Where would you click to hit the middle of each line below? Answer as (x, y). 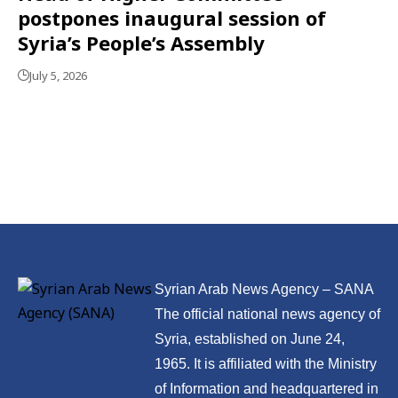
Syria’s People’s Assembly (141, 42)
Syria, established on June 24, (249, 339)
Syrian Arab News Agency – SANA (264, 290)
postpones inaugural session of (172, 17)
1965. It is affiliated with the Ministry (265, 364)
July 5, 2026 (58, 75)
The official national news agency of (267, 314)
